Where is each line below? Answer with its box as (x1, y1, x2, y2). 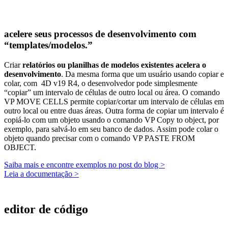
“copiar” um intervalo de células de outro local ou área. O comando (4, 88, 220, 97)
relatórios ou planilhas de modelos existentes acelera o (22, 61, 206, 70)
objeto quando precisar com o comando (4, 134, 130, 143)
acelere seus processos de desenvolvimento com (4, 28, 196, 40)
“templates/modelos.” (4, 40, 93, 51)
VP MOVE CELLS (4, 97, 68, 106)
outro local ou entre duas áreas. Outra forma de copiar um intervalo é (4, 106, 224, 116)
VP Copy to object (145, 116, 204, 125)
